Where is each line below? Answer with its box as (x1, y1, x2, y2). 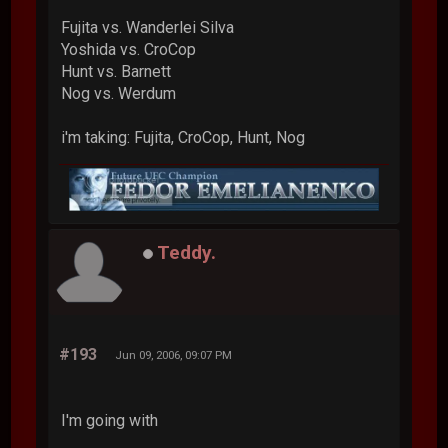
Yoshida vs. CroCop (61, 39, 197, 59)
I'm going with (61, 410, 159, 430)
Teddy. (157, 240, 217, 264)
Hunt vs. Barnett (61, 61, 172, 81)
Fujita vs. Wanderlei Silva (61, 17, 235, 37)
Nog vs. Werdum (61, 83, 177, 103)
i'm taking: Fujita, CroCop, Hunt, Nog (61, 127, 306, 147)
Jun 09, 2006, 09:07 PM (115, 347, 233, 362)
